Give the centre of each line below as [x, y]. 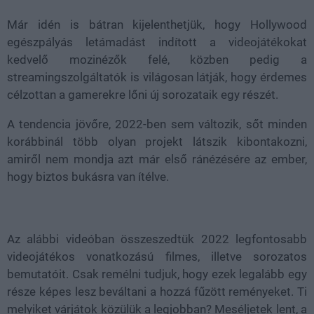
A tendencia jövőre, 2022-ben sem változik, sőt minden [157, 124]
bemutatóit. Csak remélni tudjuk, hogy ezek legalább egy [157, 274]
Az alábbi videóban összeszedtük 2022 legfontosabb [157, 239]
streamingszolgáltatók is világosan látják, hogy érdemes [157, 77]
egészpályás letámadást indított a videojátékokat [157, 42]
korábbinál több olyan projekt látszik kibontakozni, [157, 142]
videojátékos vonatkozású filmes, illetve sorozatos [157, 257]
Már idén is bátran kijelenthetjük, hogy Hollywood [157, 25]
